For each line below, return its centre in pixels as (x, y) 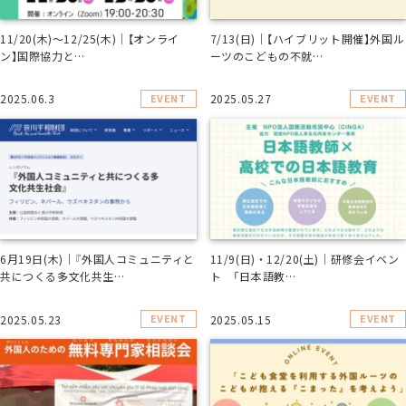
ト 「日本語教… (253, 276)
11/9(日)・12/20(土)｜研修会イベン (304, 259)
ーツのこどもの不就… (266, 55)
